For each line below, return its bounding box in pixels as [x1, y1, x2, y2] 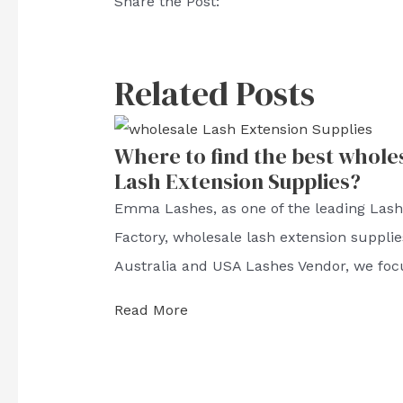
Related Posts [113, 70, 315, 118]
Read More [113, 301, 188, 319]
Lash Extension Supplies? [113, 166, 361, 197]
